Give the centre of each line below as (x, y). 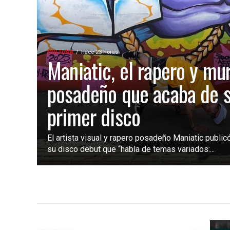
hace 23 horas (100, 52)
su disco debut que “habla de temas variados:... (131, 149)
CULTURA (60, 52)
